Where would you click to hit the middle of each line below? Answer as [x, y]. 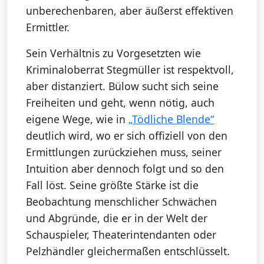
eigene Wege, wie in [77, 119]
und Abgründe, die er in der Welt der [117, 218]
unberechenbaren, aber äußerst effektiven [130, 11]
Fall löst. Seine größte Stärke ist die [112, 185]
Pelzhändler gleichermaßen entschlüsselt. [128, 251]
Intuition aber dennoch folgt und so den [125, 169]
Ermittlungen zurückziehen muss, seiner [124, 152]
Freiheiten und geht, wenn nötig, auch [120, 103]
